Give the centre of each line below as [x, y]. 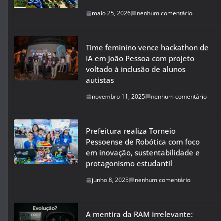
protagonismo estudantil [129, 163]
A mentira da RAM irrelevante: [139, 214]
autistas [100, 80]
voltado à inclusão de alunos [136, 69]
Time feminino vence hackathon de [147, 47]
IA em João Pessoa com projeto [140, 58]
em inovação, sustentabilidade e [143, 152]
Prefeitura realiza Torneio [131, 131]
